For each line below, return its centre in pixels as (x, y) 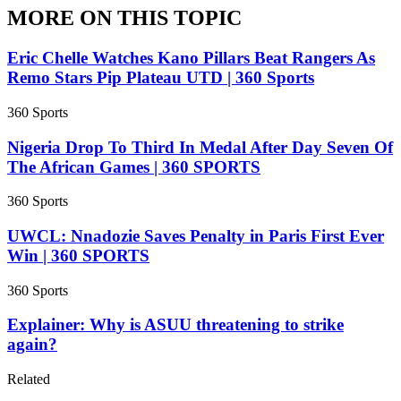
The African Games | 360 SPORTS (134, 166)
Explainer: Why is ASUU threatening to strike (175, 325)
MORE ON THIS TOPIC (124, 18)
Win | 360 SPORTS (78, 256)
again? (32, 345)
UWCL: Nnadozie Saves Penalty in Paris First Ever (196, 236)
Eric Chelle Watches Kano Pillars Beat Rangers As (191, 58)
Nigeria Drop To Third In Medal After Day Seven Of (200, 147)
